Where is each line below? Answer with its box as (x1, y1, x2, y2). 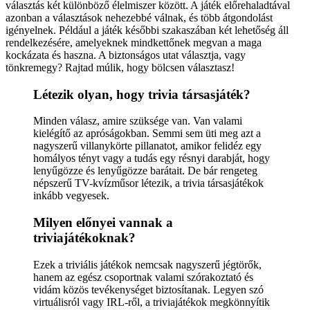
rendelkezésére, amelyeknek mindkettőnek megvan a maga (6, 36, 262, 48)
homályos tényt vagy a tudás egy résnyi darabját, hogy (33, 152, 270, 165)
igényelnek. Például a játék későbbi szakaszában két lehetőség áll (6, 24, 289, 36)
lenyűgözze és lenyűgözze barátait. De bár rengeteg (33, 165, 257, 177)
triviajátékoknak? (33, 230, 136, 246)
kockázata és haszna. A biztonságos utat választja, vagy (6, 48, 246, 61)
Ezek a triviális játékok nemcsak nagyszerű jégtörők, (33, 258, 262, 271)
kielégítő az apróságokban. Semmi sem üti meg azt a (33, 127, 261, 140)
